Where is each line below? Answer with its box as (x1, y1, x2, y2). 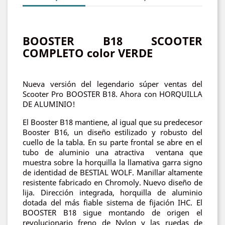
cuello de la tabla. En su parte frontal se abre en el (23, 137, 202, 147)
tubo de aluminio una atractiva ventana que (23, 147, 202, 157)
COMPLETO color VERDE (23, 45, 153, 60)
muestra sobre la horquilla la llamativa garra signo (23, 157, 202, 167)
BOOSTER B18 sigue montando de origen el (23, 207, 202, 217)
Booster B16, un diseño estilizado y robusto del (23, 127, 202, 137)
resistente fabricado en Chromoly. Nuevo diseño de (23, 177, 202, 187)
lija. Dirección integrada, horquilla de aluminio (23, 187, 202, 197)
